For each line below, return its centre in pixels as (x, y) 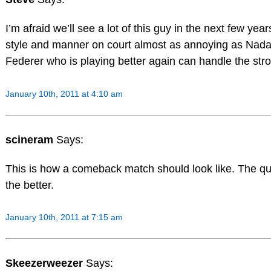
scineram (31, 139)
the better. (29, 185)
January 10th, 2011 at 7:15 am (64, 217)
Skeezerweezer (45, 263)
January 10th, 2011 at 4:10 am (64, 94)
